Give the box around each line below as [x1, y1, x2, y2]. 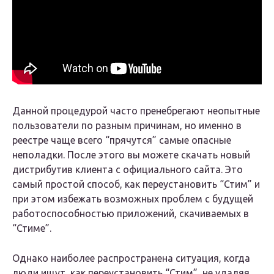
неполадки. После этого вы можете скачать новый [12, 149, 250, 161]
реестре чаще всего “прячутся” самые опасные [12, 135, 231, 146]
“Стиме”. [12, 223, 51, 234]
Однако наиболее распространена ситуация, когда [12, 253, 250, 264]
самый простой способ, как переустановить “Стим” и [12, 179, 260, 190]
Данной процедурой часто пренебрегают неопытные [12, 105, 260, 117]
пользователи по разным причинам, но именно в [12, 120, 242, 131]
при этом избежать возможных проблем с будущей [12, 193, 253, 205]
